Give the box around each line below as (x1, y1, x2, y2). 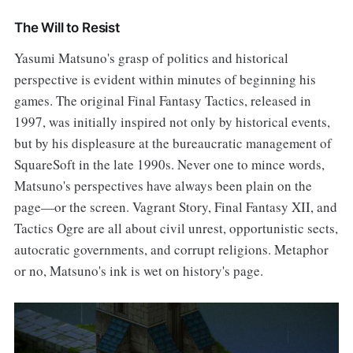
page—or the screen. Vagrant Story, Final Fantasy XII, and (13, 198, 337, 217)
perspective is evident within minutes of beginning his (13, 70, 316, 89)
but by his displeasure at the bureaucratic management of (13, 134, 332, 153)
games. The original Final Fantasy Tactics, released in (13, 91, 311, 110)
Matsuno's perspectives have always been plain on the (13, 176, 312, 195)
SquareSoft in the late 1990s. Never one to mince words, (13, 155, 325, 174)
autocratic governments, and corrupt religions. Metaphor (13, 240, 329, 259)
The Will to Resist (13, 20, 120, 36)
